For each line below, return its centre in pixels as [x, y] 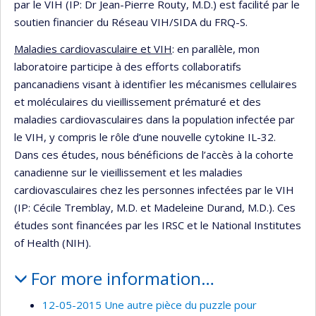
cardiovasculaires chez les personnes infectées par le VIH [154, 189]
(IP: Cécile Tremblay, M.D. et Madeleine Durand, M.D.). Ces [155, 207]
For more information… [122, 278]
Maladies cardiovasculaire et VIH [93, 48]
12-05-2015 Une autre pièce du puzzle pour [150, 305]
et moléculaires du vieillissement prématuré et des [138, 101]
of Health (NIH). [53, 242]
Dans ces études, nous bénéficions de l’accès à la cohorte [154, 154]
